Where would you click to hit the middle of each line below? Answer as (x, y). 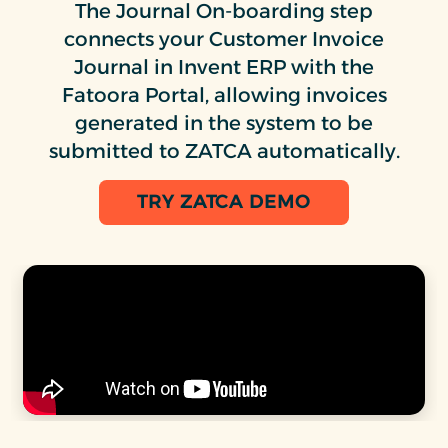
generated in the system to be (224, 122)
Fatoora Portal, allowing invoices (224, 94)
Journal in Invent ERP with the (224, 66)
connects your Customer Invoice (224, 38)
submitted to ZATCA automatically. (224, 150)
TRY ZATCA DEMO (224, 201)
